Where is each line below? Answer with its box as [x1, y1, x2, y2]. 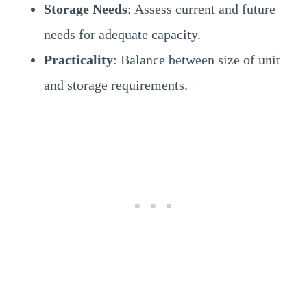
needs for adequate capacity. [44, 26, 201, 42]
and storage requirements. [44, 77, 188, 93]
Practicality [44, 51, 113, 67]
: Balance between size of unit [113, 51, 280, 67]
